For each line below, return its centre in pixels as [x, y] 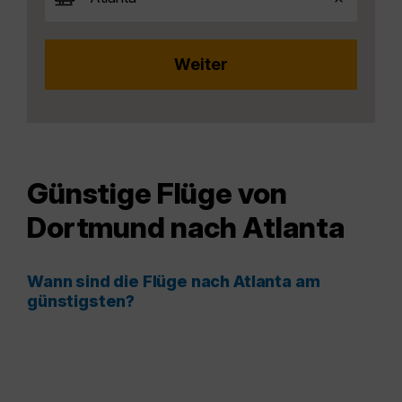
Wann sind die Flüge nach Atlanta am [174, 282]
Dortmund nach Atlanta [187, 228]
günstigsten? [81, 301]
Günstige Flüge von [157, 194]
